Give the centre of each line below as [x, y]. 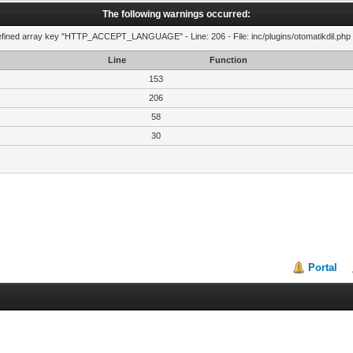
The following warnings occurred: [176, 14]
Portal [323, 268]
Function [229, 60]
